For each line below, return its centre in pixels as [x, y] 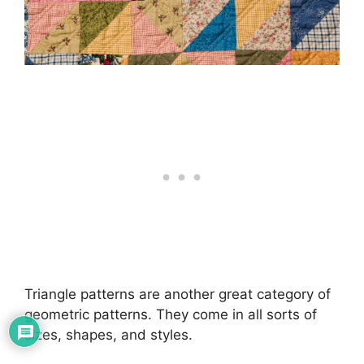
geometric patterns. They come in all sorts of [171, 314]
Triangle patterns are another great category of [178, 294]
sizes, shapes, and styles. [108, 335]
